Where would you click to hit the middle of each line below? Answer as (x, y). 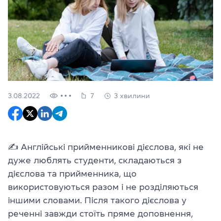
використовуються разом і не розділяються (103, 187)
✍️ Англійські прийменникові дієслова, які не (106, 147)
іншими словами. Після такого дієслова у (97, 200)
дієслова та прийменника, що (72, 173)
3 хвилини (132, 95)
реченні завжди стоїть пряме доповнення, (100, 213)
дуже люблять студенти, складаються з (95, 160)
